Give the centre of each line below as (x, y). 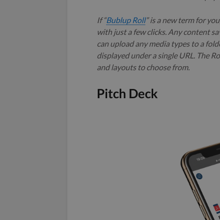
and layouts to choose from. (143, 67)
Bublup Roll (126, 20)
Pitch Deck (127, 94)
